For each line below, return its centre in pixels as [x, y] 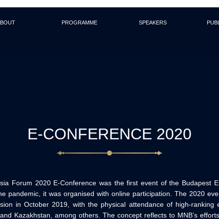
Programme [79, 22]
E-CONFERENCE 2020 [109, 134]
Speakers [153, 22]
